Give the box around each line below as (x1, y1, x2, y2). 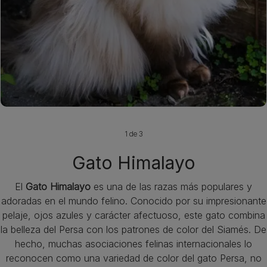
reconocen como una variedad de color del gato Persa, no (5, 252, 262, 264)
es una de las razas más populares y (91, 181, 252, 193)
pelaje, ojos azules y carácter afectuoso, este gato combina (2, 209, 265, 221)
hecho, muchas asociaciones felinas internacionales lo (15, 238, 252, 250)
